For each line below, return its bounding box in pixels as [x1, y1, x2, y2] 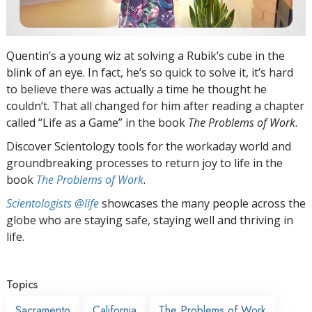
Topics [6, 276, 38, 292]
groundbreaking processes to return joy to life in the [6, 155, 283, 171]
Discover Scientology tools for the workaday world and [6, 138, 291, 154]
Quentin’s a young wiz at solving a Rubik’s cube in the [6, 47, 285, 63]
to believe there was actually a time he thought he [6, 81, 267, 97]
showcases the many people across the [99, 195, 306, 211]
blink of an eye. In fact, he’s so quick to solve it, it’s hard [6, 64, 293, 80]
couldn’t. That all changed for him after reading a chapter [6, 97, 304, 114]
